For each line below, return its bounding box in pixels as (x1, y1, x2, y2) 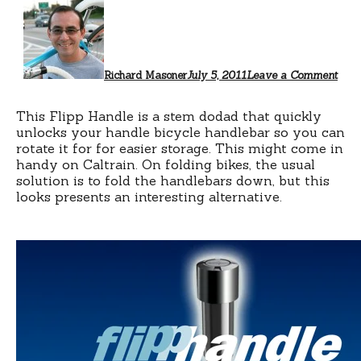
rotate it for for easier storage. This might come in (16, 139, 343, 156)
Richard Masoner (104, 68, 187, 82)
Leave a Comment (247, 68, 338, 82)
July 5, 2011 (187, 68, 247, 82)
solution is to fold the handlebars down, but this (16, 172, 330, 189)
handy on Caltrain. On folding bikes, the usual (16, 156, 315, 172)
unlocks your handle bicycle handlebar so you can (16, 123, 345, 140)
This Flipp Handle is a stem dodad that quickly (16, 107, 322, 124)
